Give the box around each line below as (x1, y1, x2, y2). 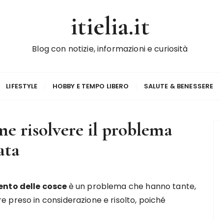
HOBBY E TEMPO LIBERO (52, 82, 129, 91)
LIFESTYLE (6, 82, 38, 91)
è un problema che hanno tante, (68, 181, 196, 192)
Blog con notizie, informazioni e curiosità (32, 43, 188, 55)
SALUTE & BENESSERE (143, 82, 214, 91)
